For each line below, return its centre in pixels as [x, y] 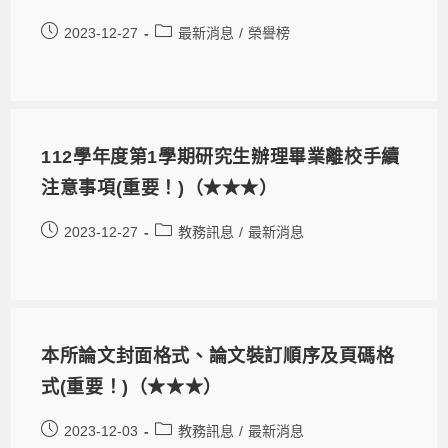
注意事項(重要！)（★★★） [159, 187]
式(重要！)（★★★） [131, 386]
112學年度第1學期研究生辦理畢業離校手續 [220, 156]
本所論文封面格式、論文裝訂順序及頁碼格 [218, 355]
